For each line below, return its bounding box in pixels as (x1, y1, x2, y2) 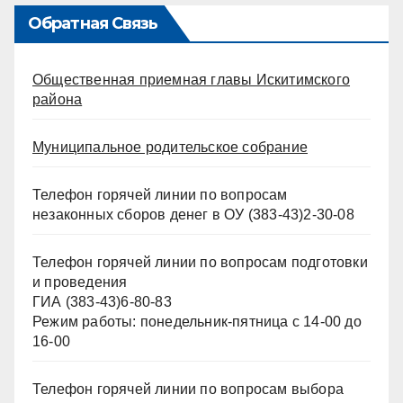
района (32, 91, 83, 107)
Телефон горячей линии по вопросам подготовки (32, 254, 368, 270)
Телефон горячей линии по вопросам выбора (32, 381, 345, 397)
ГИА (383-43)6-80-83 (32, 293, 172, 309)
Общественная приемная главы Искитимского (32, 71, 351, 87)
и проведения (32, 273, 128, 290)
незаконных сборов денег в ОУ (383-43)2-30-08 (32, 206, 354, 222)
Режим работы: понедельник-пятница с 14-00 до (32, 313, 362, 329)
